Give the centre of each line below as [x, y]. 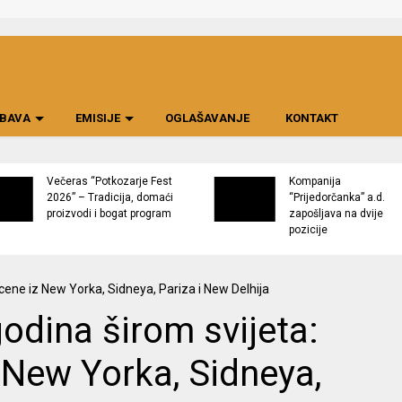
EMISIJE [97, 118]
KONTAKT [311, 118]
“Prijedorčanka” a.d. [337, 198]
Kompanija [315, 182]
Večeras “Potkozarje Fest [110, 182]
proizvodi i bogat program [109, 214]
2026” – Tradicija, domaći [110, 198]
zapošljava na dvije [336, 214]
